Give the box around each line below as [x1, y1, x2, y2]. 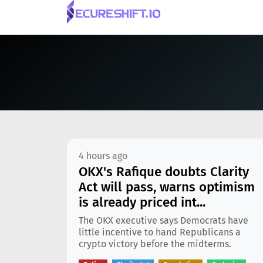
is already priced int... [79, 194, 205, 210]
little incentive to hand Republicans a [79, 227, 241, 238]
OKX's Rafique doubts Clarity [79, 164, 249, 180]
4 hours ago [79, 150, 127, 161]
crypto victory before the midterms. [79, 238, 231, 249]
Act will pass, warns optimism [79, 179, 255, 195]
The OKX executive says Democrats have [79, 215, 248, 226]
